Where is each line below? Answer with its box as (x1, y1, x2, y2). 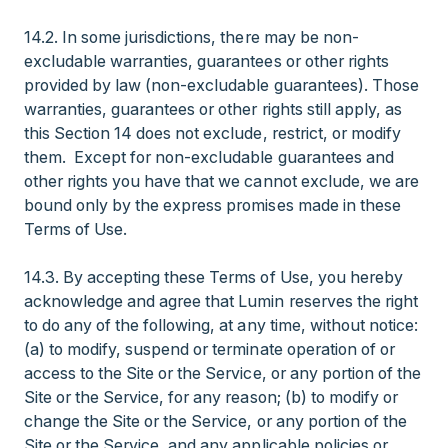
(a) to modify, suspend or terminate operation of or (24, 339, 395, 359)
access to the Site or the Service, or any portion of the (24, 363, 421, 383)
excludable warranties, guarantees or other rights (24, 51, 389, 71)
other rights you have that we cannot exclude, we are (24, 171, 419, 191)
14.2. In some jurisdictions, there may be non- (24, 27, 359, 47)
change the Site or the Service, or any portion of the (24, 411, 407, 431)
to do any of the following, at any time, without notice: (24, 315, 418, 335)
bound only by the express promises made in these (24, 195, 401, 215)
